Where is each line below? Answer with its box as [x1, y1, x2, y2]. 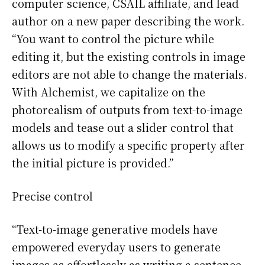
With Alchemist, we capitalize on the [12, 84, 205, 100]
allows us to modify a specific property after [12, 137, 245, 153]
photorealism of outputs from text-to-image [12, 102, 243, 118]
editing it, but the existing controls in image [12, 49, 245, 64]
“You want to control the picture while [12, 31, 214, 47]
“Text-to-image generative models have [12, 221, 218, 237]
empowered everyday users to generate [12, 239, 221, 255]
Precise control [12, 188, 93, 204]
